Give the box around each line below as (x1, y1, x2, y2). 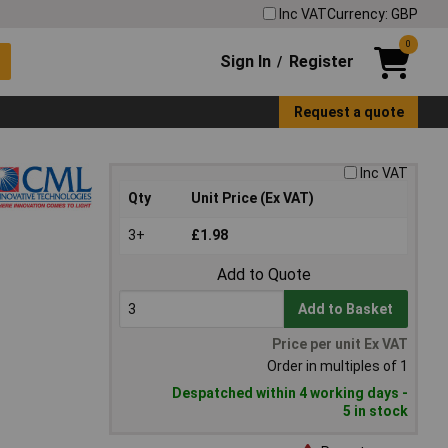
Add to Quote (216, 265, 311, 285)
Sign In (220, 51, 272, 71)
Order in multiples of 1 (267, 358, 408, 375)
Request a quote (293, 103, 404, 120)
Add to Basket (298, 301, 394, 318)
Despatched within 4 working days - (172, 385, 408, 402)
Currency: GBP (327, 5, 418, 22)
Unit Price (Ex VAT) (191, 190, 314, 207)
